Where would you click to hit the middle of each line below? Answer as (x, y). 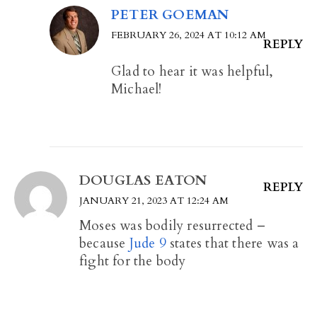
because (104, 244)
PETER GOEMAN (170, 15)
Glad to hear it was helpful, (192, 72)
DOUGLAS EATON (143, 181)
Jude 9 (148, 244)
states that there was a (232, 244)
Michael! (137, 90)
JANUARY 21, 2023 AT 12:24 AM (154, 201)
